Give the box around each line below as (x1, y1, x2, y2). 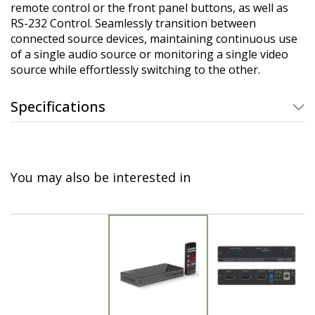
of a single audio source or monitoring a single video (11, 46, 288, 62)
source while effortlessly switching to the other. (11, 62, 260, 77)
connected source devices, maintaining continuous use (11, 31, 297, 46)
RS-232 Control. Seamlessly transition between (11, 15, 256, 31)
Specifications (11, 97, 105, 116)
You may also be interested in (11, 168, 191, 186)
